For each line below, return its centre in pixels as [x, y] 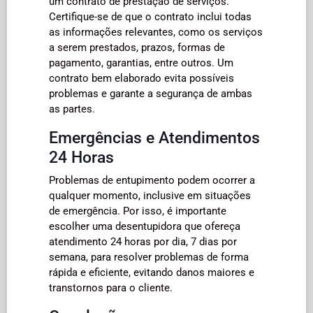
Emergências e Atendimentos [154, 137]
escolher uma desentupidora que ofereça [145, 226]
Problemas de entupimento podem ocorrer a [152, 180]
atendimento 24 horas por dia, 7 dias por [143, 241]
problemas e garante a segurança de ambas [151, 93]
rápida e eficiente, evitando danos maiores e [152, 272]
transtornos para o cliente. [111, 287]
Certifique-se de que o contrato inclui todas [150, 16]
